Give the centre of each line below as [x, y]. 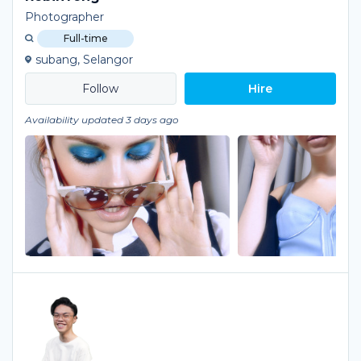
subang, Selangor [84, 60]
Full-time [85, 38]
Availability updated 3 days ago [102, 120]
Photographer [64, 17]
